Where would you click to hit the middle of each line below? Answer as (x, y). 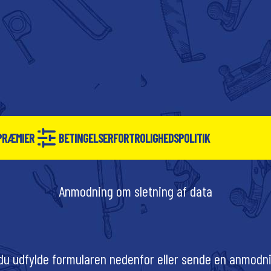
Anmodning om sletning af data (135, 191)
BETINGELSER (86, 138)
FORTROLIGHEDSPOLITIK (162, 138)
